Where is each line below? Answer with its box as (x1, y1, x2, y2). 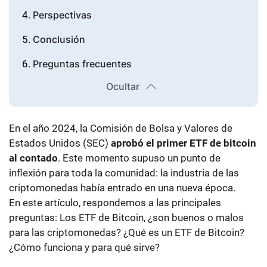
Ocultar (105, 80, 139, 93)
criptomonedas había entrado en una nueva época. (9, 182, 235, 194)
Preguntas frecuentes (33, 58, 132, 70)
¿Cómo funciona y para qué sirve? (9, 241, 160, 254)
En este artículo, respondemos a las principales (9, 197, 221, 209)
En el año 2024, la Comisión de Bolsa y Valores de (9, 122, 232, 135)
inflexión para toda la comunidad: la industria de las (9, 167, 239, 179)
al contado (9, 152, 58, 164)
